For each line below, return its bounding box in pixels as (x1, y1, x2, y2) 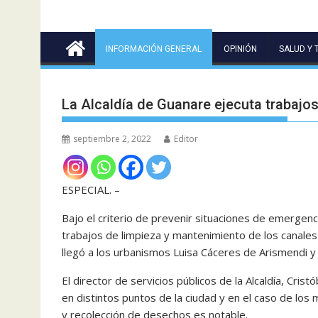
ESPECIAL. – (62, 182, 120, 197)
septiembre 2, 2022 (73, 132, 151, 145)
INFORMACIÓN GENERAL (106, 43, 202, 54)
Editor (174, 132, 198, 145)
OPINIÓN (224, 43, 257, 54)
